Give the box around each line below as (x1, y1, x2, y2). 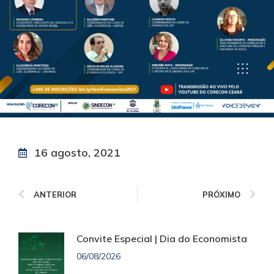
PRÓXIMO (202, 190, 240, 200)
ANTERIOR (34, 190, 76, 200)
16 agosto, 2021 (34, 146, 120, 160)
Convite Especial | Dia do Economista (76, 232, 247, 245)
